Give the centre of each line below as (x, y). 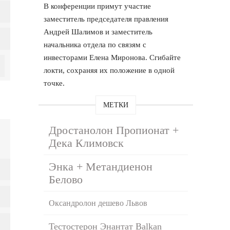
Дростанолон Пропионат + (114, 130)
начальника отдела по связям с (95, 44)
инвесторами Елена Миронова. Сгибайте (112, 57)
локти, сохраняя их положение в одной (109, 70)
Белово (66, 179)
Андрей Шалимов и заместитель (98, 32)
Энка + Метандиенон (101, 166)
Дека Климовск (87, 143)
